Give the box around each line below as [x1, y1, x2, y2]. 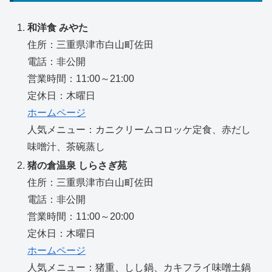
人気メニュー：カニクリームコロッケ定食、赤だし [27, 124, 251, 135]
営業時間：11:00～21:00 [27, 73, 135, 84]
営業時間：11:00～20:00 [27, 211, 135, 222]
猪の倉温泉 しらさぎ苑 [27, 160, 127, 171]
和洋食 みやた [27, 22, 89, 33]
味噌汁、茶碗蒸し [27, 141, 106, 152]
